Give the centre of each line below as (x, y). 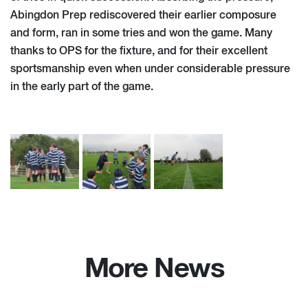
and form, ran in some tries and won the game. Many (141, 33)
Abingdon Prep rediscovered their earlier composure (143, 15)
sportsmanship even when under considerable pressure (150, 69)
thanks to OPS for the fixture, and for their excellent (139, 51)
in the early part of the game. (82, 87)
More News (154, 270)
